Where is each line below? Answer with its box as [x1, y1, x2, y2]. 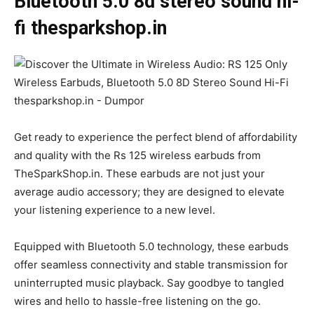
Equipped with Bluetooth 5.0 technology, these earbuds [14, 239, 289, 253]
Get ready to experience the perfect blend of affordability [14, 130, 297, 144]
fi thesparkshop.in [14, 16, 167, 39]
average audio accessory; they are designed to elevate [14, 184, 285, 198]
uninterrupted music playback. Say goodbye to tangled [14, 275, 284, 289]
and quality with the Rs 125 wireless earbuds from [14, 148, 261, 162]
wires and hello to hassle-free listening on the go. [14, 294, 261, 308]
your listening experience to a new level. [14, 203, 215, 217]
